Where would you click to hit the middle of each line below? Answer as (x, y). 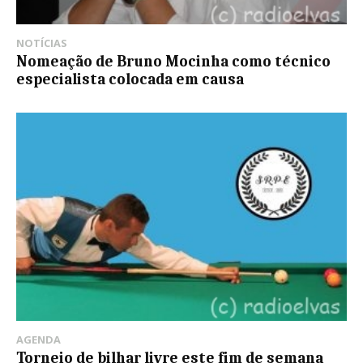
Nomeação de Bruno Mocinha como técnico (173, 62)
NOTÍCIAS (42, 43)
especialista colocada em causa (130, 80)
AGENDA (38, 340)
